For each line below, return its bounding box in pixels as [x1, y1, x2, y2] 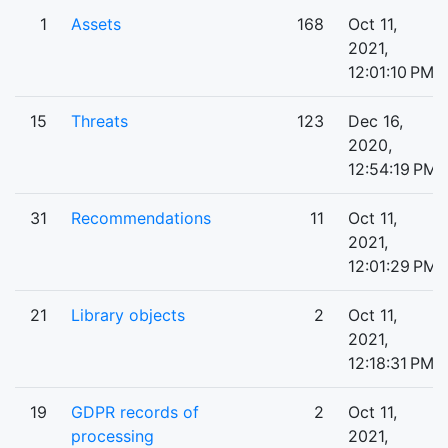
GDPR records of [71, 402, 199, 423]
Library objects [71, 305, 185, 326]
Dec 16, [348, 111, 403, 132]
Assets [71, 14, 121, 35]
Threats [71, 111, 128, 132]
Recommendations [71, 208, 211, 229]
